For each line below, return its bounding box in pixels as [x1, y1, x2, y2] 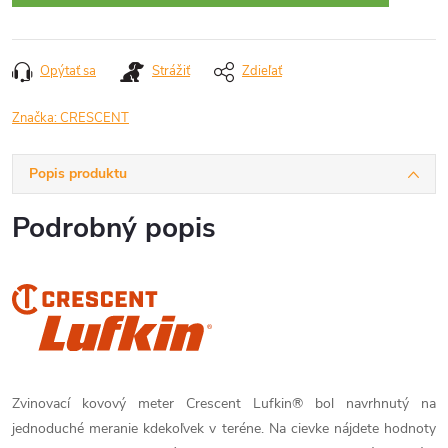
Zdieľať [242, 62, 282, 80]
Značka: [12, 109, 60, 127]
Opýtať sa [40, 62, 96, 80]
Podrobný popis [12, 209, 216, 247]
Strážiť [152, 62, 190, 80]
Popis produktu [29, 164, 127, 183]
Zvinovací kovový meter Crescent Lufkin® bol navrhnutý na [12, 393, 436, 413]
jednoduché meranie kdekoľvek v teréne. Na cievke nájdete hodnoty [12, 418, 436, 438]
